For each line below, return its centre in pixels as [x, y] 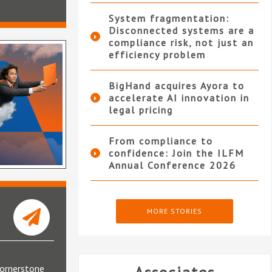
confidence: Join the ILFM [176, 153]
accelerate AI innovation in [179, 98]
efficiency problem [157, 55]
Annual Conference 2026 [172, 165]
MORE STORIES [174, 211]
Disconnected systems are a [181, 31]
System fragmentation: [169, 19]
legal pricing [141, 110]
